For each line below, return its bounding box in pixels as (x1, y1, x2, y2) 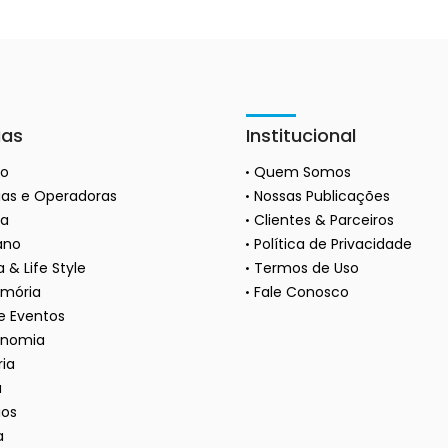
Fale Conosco (253, 282, 349, 303)
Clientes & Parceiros (253, 210, 394, 231)
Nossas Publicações (253, 186, 390, 207)
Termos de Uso (253, 258, 359, 279)
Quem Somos (253, 162, 351, 183)
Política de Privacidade (253, 234, 412, 255)
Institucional (245, 123, 356, 149)
